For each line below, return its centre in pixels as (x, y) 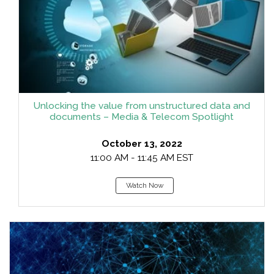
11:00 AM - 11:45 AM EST (142, 158)
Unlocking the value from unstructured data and (142, 106)
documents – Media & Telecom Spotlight (142, 117)
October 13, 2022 (142, 144)
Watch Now (145, 185)
